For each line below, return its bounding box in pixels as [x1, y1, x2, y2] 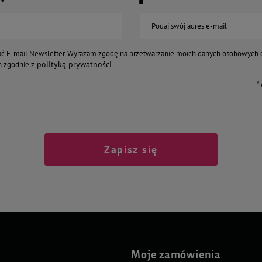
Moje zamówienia [131, 249, 221, 261]
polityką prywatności [37, 58, 112, 70]
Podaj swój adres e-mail [151, 20, 227, 31]
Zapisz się [104, 142, 158, 156]
